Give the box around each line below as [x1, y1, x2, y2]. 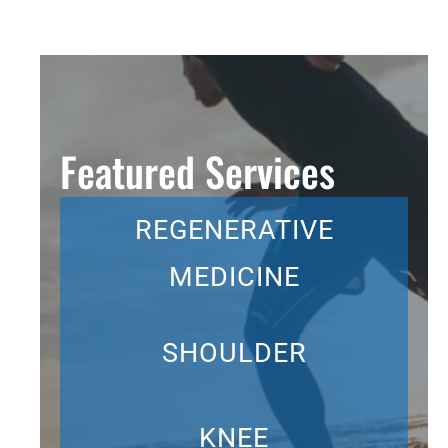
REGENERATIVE [134, 214, 334, 247]
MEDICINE [168, 261, 300, 294]
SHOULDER [161, 337, 307, 370]
